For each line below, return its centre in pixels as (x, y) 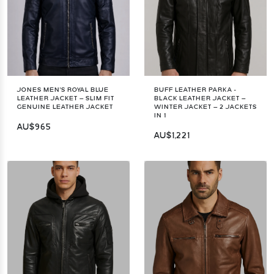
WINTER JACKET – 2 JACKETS (206, 107)
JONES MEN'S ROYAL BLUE (63, 90)
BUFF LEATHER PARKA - (195, 90)
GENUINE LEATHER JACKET (65, 107)
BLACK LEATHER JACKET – (200, 98)
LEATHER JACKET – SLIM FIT (66, 98)
